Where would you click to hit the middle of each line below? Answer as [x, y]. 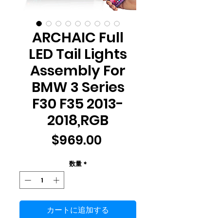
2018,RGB [78, 120]
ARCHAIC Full [78, 37]
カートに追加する [78, 210]
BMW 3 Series [78, 87]
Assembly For [78, 71]
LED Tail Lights [78, 54]
